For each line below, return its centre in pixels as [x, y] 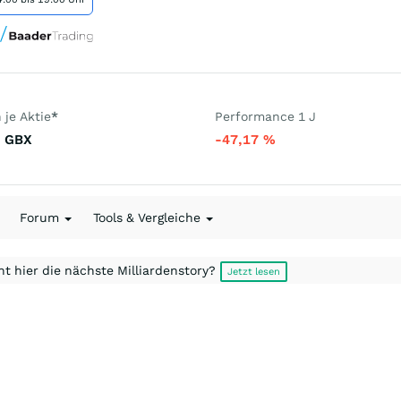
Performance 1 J [266, 116]
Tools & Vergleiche [149, 218]
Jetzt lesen [254, 272]
